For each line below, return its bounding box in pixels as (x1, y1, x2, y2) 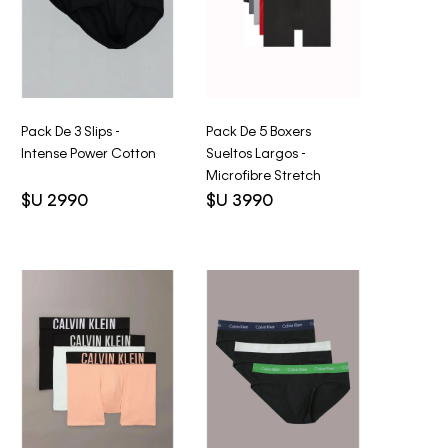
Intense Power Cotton (20, 147, 156, 161)
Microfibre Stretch (206, 169, 322, 183)
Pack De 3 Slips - (20, 125, 120, 139)
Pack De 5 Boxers (206, 125, 312, 139)
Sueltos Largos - (206, 147, 307, 161)
